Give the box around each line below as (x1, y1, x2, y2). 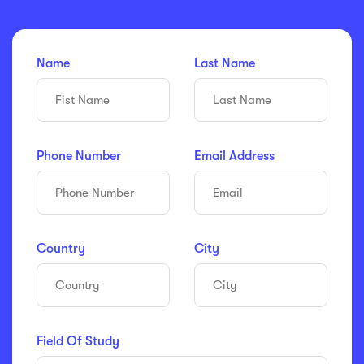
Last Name (194, 56, 255, 71)
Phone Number (37, 149, 121, 164)
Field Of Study (37, 334, 119, 349)
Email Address (194, 149, 275, 164)
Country (37, 241, 85, 257)
